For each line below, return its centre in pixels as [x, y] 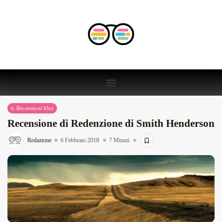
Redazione [39, 140]
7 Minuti [119, 140]
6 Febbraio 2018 [80, 140]
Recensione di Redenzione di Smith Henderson [111, 123]
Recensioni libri [35, 108]
